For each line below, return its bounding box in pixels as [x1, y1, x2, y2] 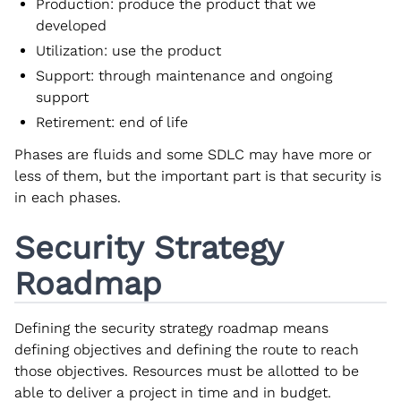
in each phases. [14, 188, 121, 206]
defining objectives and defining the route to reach [14, 340, 359, 358]
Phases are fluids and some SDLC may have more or [14, 145, 371, 163]
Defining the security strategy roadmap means [14, 319, 328, 337]
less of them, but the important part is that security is [14, 166, 381, 184]
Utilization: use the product [36, 41, 221, 59]
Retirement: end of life [36, 113, 188, 131]
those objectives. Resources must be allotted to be [14, 362, 359, 380]
